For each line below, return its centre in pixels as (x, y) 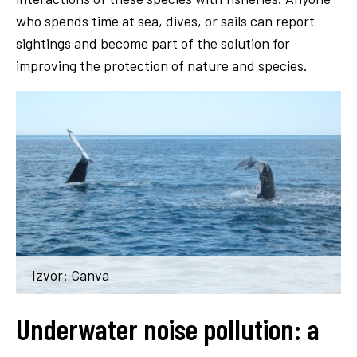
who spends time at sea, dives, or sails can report (165, 20)
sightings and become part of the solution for (153, 43)
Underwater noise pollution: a (168, 328)
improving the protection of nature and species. (162, 65)
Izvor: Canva (71, 275)
